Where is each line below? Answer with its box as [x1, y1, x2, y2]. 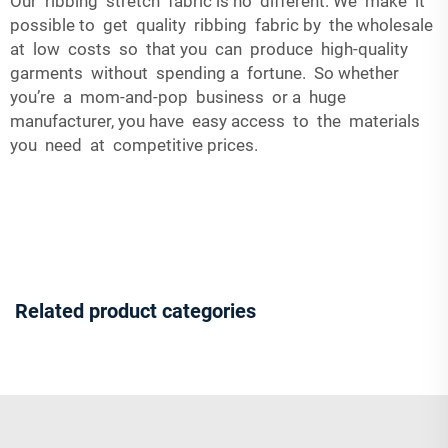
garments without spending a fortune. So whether [10, 62, 399, 83]
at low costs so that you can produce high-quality [10, 38, 412, 59]
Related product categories [15, 298, 256, 323]
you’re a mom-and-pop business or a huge [10, 86, 346, 107]
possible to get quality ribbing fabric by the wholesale [10, 14, 437, 35]
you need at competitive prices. [10, 134, 258, 155]
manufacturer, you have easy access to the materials [10, 110, 424, 131]
